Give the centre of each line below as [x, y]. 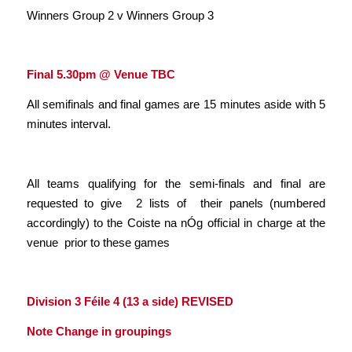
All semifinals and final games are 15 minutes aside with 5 [176, 104]
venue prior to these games [98, 242]
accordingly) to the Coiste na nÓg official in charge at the [176, 222]
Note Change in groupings [99, 331]
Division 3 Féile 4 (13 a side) [104, 301]
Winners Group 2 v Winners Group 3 [120, 16]
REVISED [207, 301]
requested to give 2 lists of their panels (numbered [176, 203]
